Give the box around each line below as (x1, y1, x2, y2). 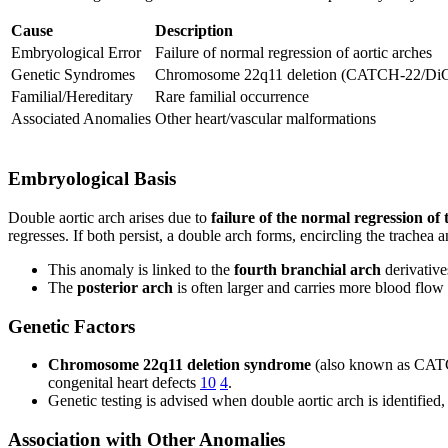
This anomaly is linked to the (48, 260, 234, 278)
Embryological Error (11, 44, 141, 62)
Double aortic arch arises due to (8, 208, 211, 226)
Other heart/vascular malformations (155, 110, 376, 128)
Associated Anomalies (11, 110, 151, 128)
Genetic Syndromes (11, 66, 135, 84)
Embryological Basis (8, 168, 176, 190)
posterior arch (77, 278, 173, 296)
